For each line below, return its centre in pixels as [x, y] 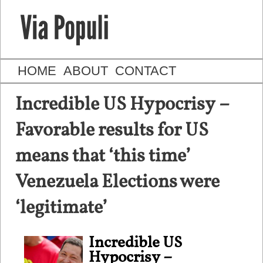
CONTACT [146, 71]
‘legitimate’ [61, 208]
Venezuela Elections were [117, 183]
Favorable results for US [112, 131]
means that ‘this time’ [103, 157]
